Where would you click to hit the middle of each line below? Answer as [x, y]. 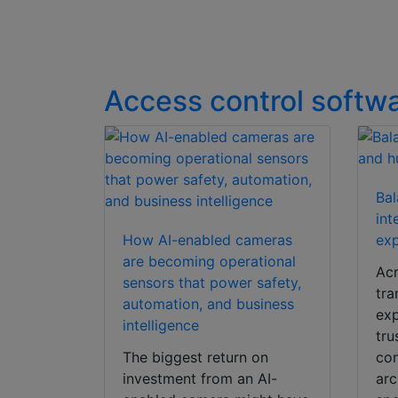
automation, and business [208, 304]
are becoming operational [209, 262]
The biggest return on [195, 358]
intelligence [161, 326]
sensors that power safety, [212, 283]
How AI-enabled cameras [207, 240]
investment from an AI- [200, 379]
